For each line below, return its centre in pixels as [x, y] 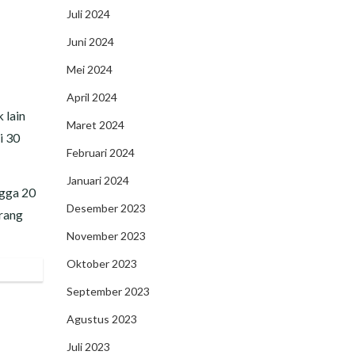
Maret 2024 [95, 125]
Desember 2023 [106, 208]
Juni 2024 [90, 42]
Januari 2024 [97, 180]
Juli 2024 [88, 14]
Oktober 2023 [101, 263]
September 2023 [108, 291]
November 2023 [106, 236]
